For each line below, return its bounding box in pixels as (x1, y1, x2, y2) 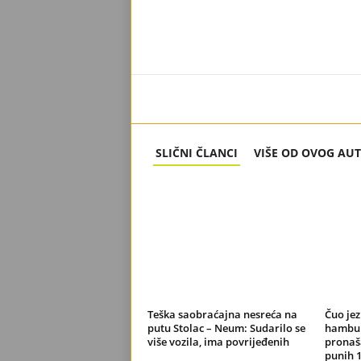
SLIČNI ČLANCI (155, 144, 238, 160)
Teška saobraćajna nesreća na (147, 306, 297, 322)
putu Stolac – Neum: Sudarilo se (147, 320, 305, 335)
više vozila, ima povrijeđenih (147, 334, 289, 349)
